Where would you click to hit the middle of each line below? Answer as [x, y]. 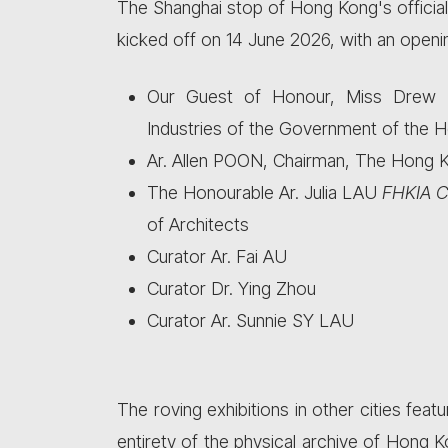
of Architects [198, 224]
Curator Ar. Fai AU [217, 256]
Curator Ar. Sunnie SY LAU [253, 320]
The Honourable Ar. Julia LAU [264, 192]
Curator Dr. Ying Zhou [234, 288]
